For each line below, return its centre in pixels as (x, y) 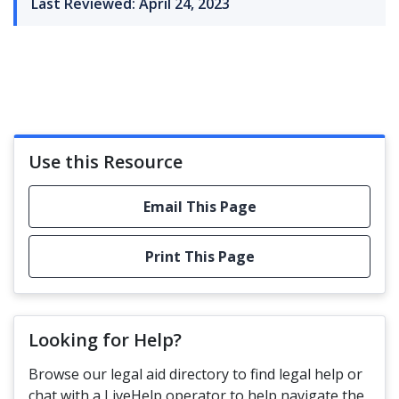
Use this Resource (106, 162)
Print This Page (199, 256)
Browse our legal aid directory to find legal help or (195, 374)
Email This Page (199, 207)
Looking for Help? (105, 340)
